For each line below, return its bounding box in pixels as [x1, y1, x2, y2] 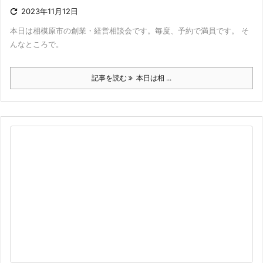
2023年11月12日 [21, 6, 78, 16]
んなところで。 [10, 39, 63, 49]
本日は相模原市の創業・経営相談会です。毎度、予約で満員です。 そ [10, 25, 249, 35]
